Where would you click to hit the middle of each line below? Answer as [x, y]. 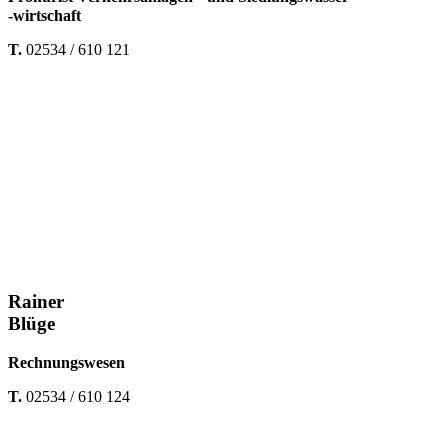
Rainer [36, 302]
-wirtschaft [44, 15]
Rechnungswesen [66, 363]
